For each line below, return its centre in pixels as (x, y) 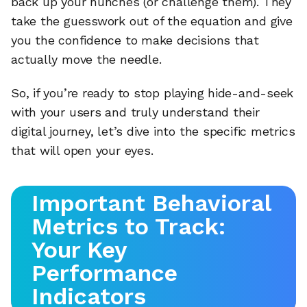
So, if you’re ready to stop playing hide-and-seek (152, 93)
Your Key (79, 249)
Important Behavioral (151, 202)
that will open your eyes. (82, 151)
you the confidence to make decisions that (135, 40)
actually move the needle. (86, 59)
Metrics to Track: (128, 226)
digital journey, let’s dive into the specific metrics (153, 132)
